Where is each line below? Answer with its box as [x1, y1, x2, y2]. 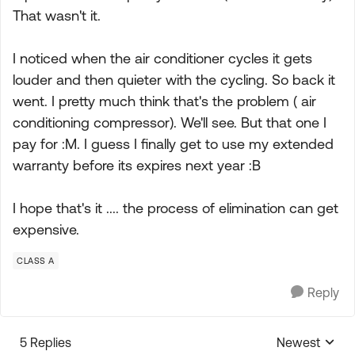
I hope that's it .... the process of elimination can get [13, 200, 338, 216]
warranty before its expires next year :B [13, 157, 261, 174]
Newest [277, 335, 320, 349]
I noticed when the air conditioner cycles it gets [13, 50, 312, 67]
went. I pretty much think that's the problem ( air [13, 93, 316, 109]
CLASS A [17, 256, 55, 265]
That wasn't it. [13, 7, 101, 24]
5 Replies [20, 335, 71, 349]
